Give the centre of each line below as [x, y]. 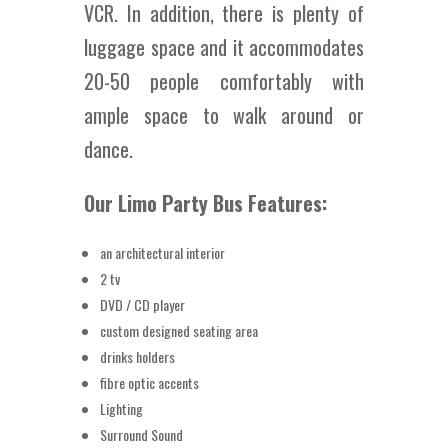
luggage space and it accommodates [224, 47]
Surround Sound [141, 434]
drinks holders [137, 356]
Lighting [121, 408]
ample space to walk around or [224, 115]
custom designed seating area [179, 330]
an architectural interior [162, 252]
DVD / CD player [142, 304]
